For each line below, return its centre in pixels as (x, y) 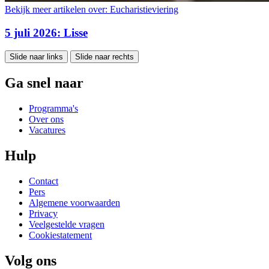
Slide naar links (36, 57)
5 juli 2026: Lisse (46, 32)
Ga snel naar (44, 83)
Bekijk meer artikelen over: (56, 9)
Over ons (46, 119)
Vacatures (47, 130)
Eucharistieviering (143, 9)
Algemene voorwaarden (74, 203)
